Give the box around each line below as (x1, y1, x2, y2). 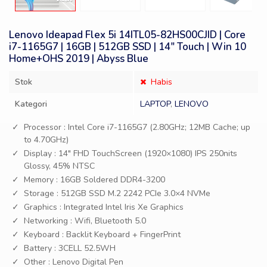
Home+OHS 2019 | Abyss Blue (9, 52, 148, 66)
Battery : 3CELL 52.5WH (24, 243, 116, 254)
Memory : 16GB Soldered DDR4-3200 (24, 174, 165, 185)
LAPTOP (140, 98, 170, 110)
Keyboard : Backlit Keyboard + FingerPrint (24, 229, 181, 240)
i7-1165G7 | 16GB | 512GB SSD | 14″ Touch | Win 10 (9, 40, 246, 54)
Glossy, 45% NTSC (24, 160, 95, 172)
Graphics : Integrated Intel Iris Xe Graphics (24, 201, 184, 213)
